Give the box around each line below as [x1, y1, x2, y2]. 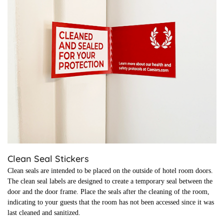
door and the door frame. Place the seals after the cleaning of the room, [7, 188, 209, 196]
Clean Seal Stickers [7, 153, 89, 165]
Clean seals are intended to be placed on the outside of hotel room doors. [7, 167, 213, 175]
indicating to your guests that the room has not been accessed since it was [7, 198, 214, 206]
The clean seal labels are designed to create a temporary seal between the [7, 177, 212, 185]
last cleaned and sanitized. [7, 209, 80, 217]
